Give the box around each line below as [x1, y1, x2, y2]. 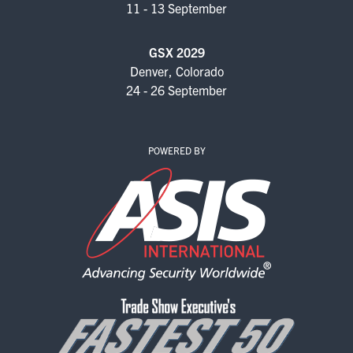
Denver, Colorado [129, 63, 224, 80]
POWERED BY [147, 144, 206, 157]
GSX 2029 [148, 44, 205, 61]
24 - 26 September [126, 82, 227, 98]
